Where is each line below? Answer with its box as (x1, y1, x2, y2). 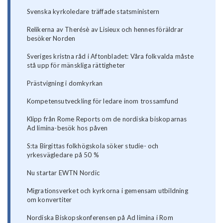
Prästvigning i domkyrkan (26, 79, 103, 88)
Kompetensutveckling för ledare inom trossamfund (26, 97, 179, 106)
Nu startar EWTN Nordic (26, 169, 100, 177)
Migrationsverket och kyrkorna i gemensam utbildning (26, 187, 188, 195)
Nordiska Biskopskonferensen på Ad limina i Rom (26, 214, 173, 222)
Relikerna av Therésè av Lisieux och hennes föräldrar (26, 25, 184, 34)
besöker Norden (26, 34, 76, 43)
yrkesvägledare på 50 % (26, 151, 100, 159)
